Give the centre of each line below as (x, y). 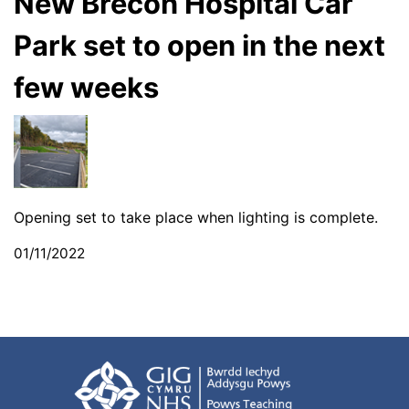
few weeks (86, 87)
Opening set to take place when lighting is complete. (196, 218)
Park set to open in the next (199, 45)
